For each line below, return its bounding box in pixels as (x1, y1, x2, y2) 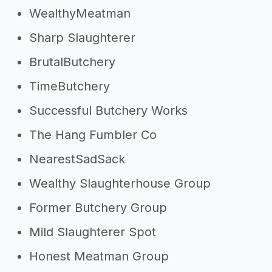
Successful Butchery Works (29, 103, 188, 118)
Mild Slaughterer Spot (29, 225, 156, 239)
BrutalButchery (29, 55, 115, 69)
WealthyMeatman (29, 6, 131, 21)
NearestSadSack (29, 152, 125, 166)
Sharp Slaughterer (29, 30, 135, 45)
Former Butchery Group (29, 200, 167, 215)
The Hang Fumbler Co (29, 127, 157, 142)
